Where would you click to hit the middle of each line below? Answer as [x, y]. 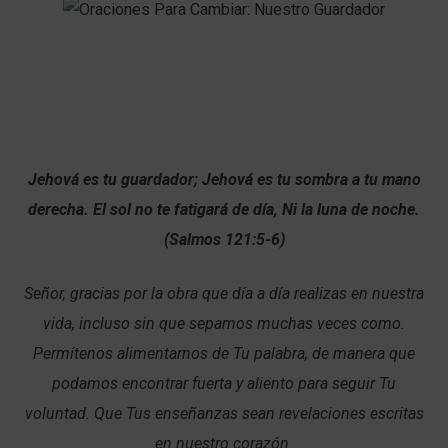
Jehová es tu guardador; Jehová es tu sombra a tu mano [224, 179]
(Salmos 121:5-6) [224, 239]
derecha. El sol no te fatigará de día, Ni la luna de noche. [224, 209]
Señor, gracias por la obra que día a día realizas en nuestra [224, 293]
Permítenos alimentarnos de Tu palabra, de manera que [224, 353]
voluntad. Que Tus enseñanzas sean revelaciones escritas [224, 413]
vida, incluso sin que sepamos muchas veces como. [224, 323]
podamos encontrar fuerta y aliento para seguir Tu [224, 383]
